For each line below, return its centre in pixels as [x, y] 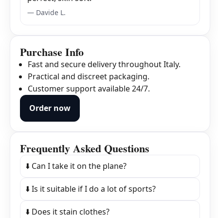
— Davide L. [46, 13]
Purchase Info [52, 52]
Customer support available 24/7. [89, 89]
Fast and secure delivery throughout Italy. [104, 64]
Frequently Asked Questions [85, 148]
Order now [50, 108]
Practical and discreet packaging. [89, 77]
